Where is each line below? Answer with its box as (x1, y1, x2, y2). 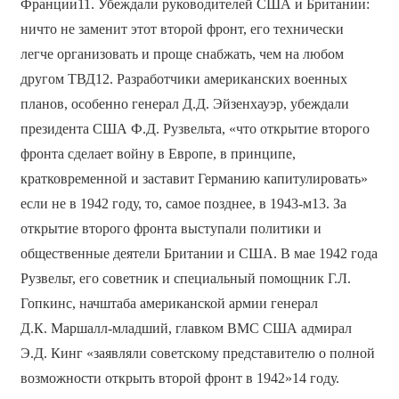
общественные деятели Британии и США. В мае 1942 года (20, 245, 378, 261)
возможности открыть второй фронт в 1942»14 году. (20, 370, 339, 386)
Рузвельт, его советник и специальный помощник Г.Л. (20, 270, 351, 286)
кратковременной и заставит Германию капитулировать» (20, 170, 368, 186)
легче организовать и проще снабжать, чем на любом (20, 45, 344, 61)
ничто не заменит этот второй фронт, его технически (20, 20, 344, 37)
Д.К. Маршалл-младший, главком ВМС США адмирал (20, 320, 352, 336)
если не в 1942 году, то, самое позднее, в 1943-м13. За (20, 195, 346, 211)
